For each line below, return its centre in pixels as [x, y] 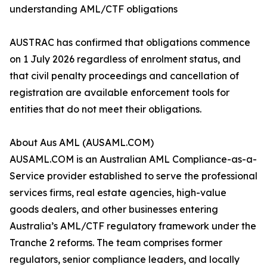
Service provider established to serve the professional [133, 176]
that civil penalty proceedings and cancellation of [124, 76]
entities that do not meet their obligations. [105, 109]
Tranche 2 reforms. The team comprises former [116, 243]
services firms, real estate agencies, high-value [118, 193]
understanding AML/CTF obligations [94, 9]
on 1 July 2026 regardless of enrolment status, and [125, 59]
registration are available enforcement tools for [119, 93]
